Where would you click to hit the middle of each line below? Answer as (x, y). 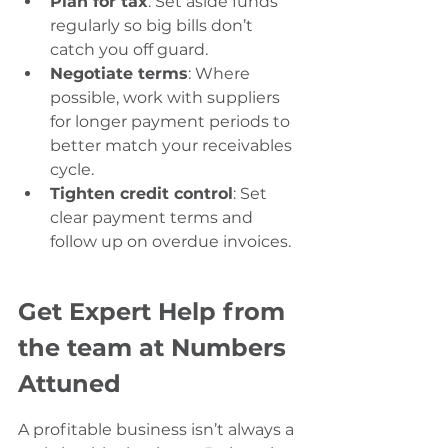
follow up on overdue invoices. (170, 242)
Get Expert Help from (155, 312)
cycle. (72, 170)
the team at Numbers (155, 348)
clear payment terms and (153, 218)
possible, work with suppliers (167, 98)
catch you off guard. (129, 50)
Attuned (69, 384)
